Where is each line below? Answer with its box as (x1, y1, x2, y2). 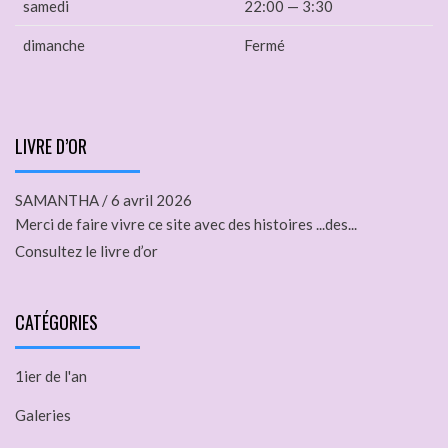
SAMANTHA (15, 191, 99, 210)
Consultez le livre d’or (15, 242, 158, 261)
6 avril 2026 (111, 191, 192, 210)
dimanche (23, 36, 85, 55)
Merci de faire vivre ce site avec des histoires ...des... (15, 215, 357, 234)
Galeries (15, 406, 71, 425)
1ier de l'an (15, 367, 87, 386)
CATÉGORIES (15, 309, 98, 336)
